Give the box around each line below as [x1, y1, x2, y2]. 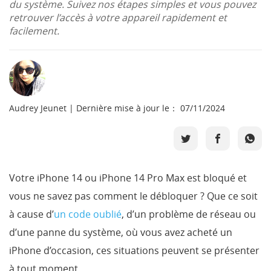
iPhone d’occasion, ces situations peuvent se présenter [9, 244, 260, 257]
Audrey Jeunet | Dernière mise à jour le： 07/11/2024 [9, 102, 225, 114]
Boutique [19, 8, 67, 23]
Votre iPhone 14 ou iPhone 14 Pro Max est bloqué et [9, 171, 247, 184]
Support [19, 78, 63, 93]
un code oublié [54, 207, 122, 221]
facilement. [9, 24, 59, 38]
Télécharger [19, 43, 85, 58]
